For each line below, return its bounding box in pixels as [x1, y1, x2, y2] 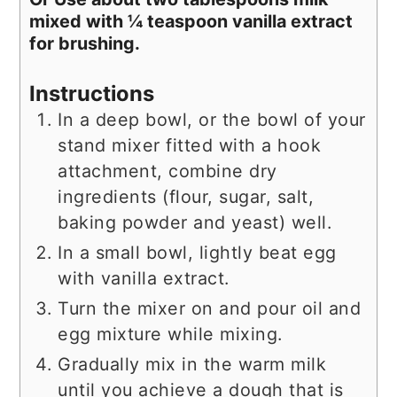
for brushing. [29, 33, 141, 55]
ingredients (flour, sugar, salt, [58, 185, 315, 207]
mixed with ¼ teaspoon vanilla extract [29, 11, 354, 33]
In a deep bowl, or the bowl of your [58, 108, 366, 130]
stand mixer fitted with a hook [58, 134, 322, 156]
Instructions [29, 80, 155, 106]
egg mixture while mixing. [58, 323, 283, 345]
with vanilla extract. [58, 267, 230, 289]
